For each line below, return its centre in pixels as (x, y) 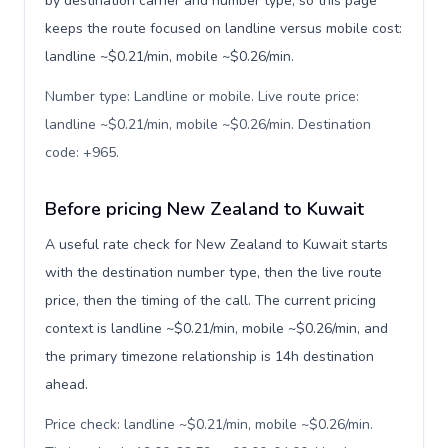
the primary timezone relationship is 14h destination (209, 356)
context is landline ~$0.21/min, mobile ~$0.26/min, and (216, 328)
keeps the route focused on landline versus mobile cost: (223, 28)
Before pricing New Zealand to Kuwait (204, 209)
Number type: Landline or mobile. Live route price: (202, 96)
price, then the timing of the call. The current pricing (210, 300)
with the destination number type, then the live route (213, 272)
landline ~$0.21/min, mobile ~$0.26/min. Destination (208, 124)
